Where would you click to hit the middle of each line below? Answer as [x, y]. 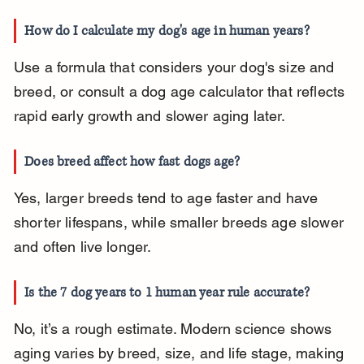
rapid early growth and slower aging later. [149, 116]
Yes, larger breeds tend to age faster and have [168, 198]
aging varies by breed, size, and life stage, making [181, 353]
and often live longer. [82, 247]
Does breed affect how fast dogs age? [132, 162]
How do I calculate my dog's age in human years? [167, 31]
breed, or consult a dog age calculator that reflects [181, 92]
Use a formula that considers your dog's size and [176, 67]
